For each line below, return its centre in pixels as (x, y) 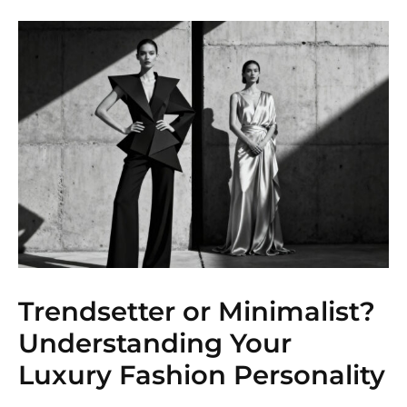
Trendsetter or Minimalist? (197, 311)
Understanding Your (155, 342)
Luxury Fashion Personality (202, 374)
